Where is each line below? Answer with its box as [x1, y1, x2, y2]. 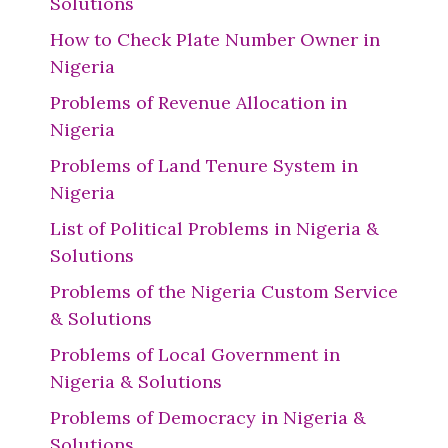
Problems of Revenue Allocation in [50, 91, 347, 114]
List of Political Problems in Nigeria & [50, 217, 379, 240]
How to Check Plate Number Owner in [50, 28, 380, 51]
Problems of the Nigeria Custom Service [50, 280, 398, 303]
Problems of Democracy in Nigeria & [50, 406, 366, 429]
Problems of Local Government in [50, 343, 340, 366]
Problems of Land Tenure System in [50, 154, 358, 177]
